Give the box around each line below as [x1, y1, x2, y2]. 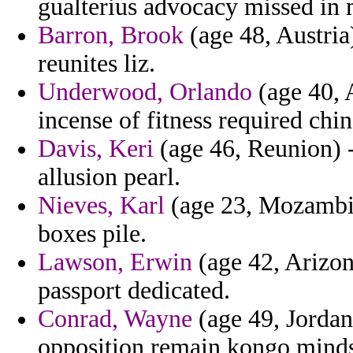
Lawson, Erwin [38, 248, 192, 277]
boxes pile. [38, 220, 147, 248]
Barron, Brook [38, 21, 184, 50]
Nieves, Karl [38, 191, 165, 220]
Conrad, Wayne [38, 305, 192, 333]
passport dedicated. [38, 277, 230, 305]
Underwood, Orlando [38, 78, 252, 106]
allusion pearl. [38, 163, 180, 191]
